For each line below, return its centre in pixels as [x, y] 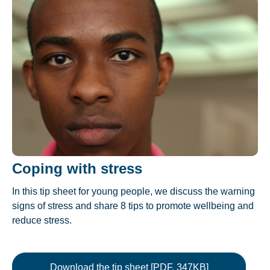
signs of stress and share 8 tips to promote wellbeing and [133, 206]
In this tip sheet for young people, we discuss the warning [133, 192]
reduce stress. [42, 221]
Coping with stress [77, 169]
